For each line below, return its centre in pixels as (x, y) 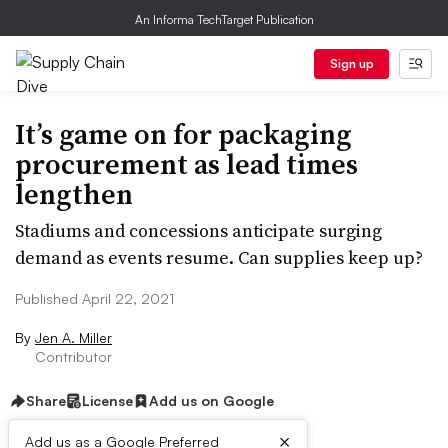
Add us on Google (211, 400)
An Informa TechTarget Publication (224, 19)
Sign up (351, 63)
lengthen (74, 194)
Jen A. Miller (73, 337)
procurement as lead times (186, 164)
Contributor (73, 356)
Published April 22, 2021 (94, 298)
